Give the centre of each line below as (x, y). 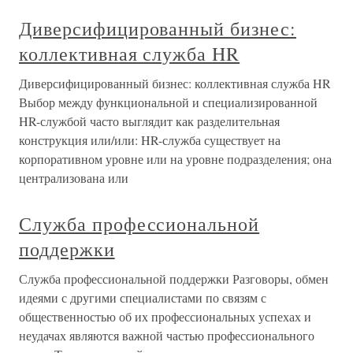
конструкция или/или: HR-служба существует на (150, 140)
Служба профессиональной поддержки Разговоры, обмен (174, 279)
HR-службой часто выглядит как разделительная (149, 121)
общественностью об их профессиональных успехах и (165, 316)
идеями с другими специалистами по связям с (143, 297)
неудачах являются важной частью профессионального (167, 335)
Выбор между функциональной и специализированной (168, 102)
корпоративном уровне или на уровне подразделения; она (175, 159)
